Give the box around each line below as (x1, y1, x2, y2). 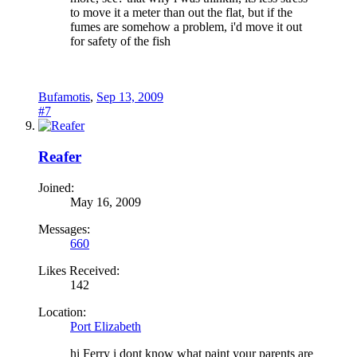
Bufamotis (38, 90, 90, 104)
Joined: (38, 180, 74, 194)
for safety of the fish (70, 34, 171, 49)
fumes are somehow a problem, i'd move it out (70, 20, 302, 34)
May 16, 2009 (70, 194, 141, 209)
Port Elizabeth (70, 319, 141, 333)
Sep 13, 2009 (96, 90, 163, 104)
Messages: (38, 222, 90, 236)
